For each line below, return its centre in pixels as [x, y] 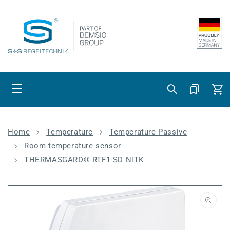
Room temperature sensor [73, 146]
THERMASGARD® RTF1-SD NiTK [84, 160]
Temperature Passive [148, 132]
